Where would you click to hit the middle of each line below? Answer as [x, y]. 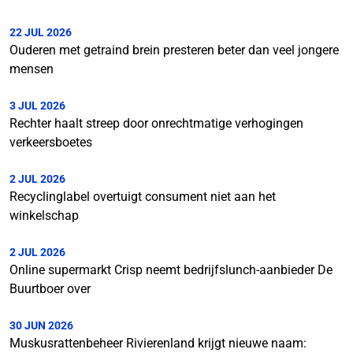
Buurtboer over [50, 289]
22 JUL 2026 [41, 32]
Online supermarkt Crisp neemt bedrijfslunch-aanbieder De [171, 270]
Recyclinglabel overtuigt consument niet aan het [143, 197]
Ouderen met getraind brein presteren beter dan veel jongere [174, 50]
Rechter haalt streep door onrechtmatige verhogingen [156, 123]
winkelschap [44, 216]
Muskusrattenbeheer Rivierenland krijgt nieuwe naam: [158, 343]
